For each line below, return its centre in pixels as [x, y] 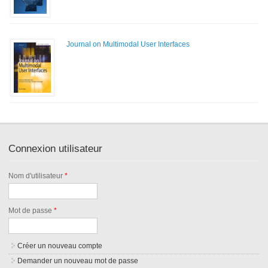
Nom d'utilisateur [37, 176]
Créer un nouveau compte [60, 246]
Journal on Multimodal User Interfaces [128, 44]
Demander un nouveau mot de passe [78, 261]
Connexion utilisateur [56, 148]
